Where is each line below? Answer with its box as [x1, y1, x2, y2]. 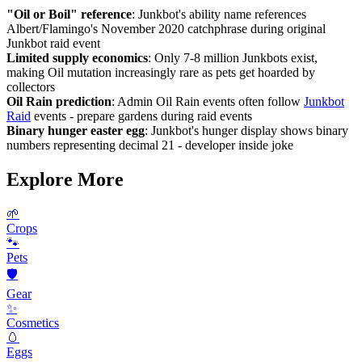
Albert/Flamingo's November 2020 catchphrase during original [6, 22, 326, 36]
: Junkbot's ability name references [132, 7, 306, 22]
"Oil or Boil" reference [6, 7, 132, 22]
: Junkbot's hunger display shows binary [145, 124, 348, 138]
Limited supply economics [6, 51, 148, 65]
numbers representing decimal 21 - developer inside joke [6, 138, 293, 153]
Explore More [6, 168, 124, 190]
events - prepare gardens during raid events [31, 109, 252, 124]
